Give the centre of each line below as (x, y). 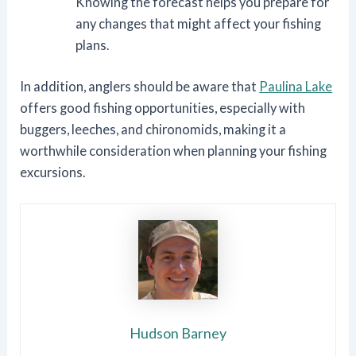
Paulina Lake (296, 86)
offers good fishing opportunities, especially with (163, 107)
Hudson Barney (178, 333)
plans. (92, 45)
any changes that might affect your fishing (198, 24)
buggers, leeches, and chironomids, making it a (153, 129)
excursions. (53, 172)
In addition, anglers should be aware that (140, 86)
